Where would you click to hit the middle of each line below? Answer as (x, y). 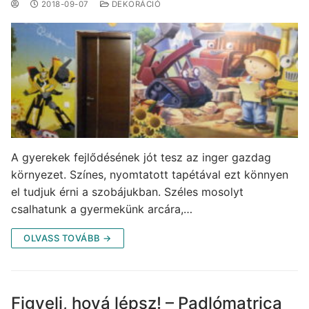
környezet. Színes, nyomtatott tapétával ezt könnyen (150, 174)
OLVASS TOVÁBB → (68, 238)
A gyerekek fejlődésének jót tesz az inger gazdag (141, 157)
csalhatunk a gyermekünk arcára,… (102, 209)
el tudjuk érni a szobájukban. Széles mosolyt (127, 191)
